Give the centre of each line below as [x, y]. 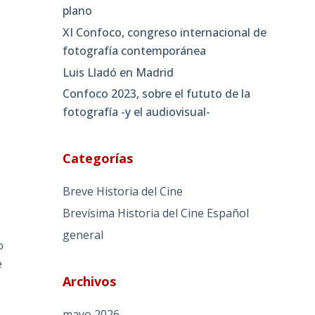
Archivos [90, 281]
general [83, 234]
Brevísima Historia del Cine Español [156, 213]
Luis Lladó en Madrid [118, 72]
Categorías [98, 159]
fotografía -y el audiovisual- [137, 112]
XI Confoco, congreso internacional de [165, 32]
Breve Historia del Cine [123, 192]
